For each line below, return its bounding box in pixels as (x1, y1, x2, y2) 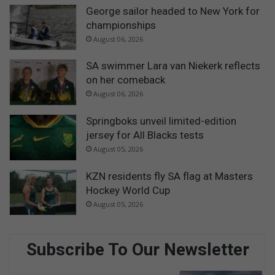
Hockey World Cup (86, 184, 170, 196)
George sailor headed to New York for (86, 4, 260, 17)
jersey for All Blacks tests (86, 129, 204, 142)
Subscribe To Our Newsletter (26, 239, 249, 260)
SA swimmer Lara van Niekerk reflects (86, 60, 260, 72)
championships (86, 18, 156, 31)
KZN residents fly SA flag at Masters (86, 169, 253, 182)
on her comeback (86, 74, 165, 87)
